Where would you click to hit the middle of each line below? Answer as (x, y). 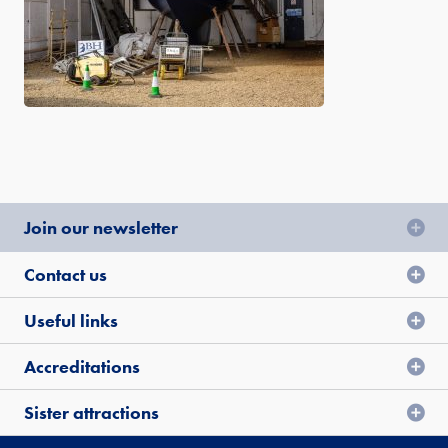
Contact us (65, 274)
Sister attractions (91, 412)
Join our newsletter (101, 227)
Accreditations (82, 366)
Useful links (71, 320)
